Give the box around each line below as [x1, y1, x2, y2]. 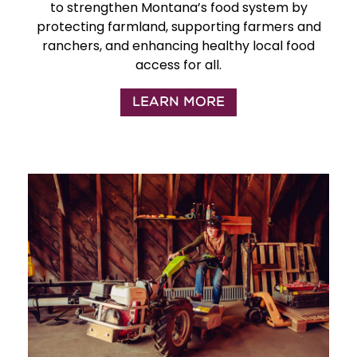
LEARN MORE [132, 94, 225, 110]
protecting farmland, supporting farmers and [36, 17, 321, 36]
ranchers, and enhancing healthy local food [42, 36, 315, 55]
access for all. [135, 55, 222, 74]
